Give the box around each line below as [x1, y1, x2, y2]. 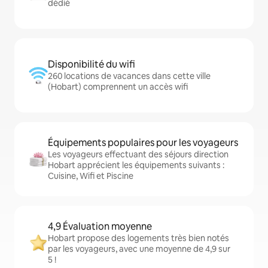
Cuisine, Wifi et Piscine [48, 170, 133, 181]
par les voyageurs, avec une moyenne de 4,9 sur [48, 243, 230, 254]
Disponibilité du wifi [48, 58, 135, 71]
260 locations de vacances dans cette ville [48, 71, 211, 81]
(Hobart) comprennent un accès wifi [48, 81, 188, 92]
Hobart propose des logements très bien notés [48, 233, 229, 243]
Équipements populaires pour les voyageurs [48, 136, 238, 149]
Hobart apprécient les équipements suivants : [48, 160, 224, 170]
